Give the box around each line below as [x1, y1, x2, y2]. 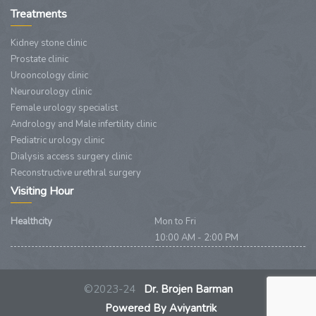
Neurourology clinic [11, 85, 92, 98]
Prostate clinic [11, 52, 68, 66]
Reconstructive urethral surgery [11, 166, 141, 179]
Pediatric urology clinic [11, 133, 104, 147]
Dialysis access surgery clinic [11, 150, 132, 163]
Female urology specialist [11, 101, 118, 114]
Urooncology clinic [11, 68, 88, 82]
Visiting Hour [11, 183, 73, 199]
